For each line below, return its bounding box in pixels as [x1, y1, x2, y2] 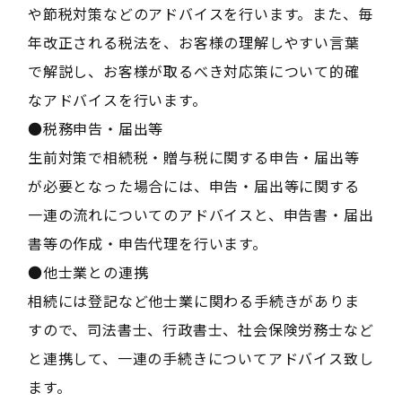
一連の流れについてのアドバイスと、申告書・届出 [27, 204, 374, 226]
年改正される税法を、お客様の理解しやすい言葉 [27, 31, 360, 54]
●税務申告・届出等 [27, 118, 164, 140]
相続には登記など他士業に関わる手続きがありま [27, 290, 360, 312]
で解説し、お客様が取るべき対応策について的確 [27, 60, 360, 83]
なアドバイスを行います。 [27, 89, 207, 111]
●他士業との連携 [27, 261, 149, 284]
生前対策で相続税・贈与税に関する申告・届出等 [27, 146, 360, 169]
